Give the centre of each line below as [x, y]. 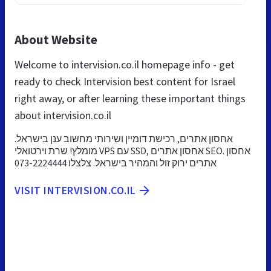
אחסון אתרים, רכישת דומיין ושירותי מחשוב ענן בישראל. [124, 138]
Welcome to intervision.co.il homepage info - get [125, 64]
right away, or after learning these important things [130, 98]
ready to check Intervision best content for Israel [125, 81]
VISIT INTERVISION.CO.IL [75, 190]
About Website [56, 39]
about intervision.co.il [63, 115]
